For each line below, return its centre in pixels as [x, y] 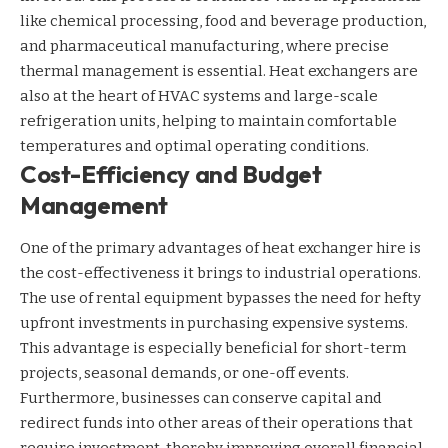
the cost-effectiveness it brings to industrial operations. [220, 273]
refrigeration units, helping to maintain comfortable [208, 120]
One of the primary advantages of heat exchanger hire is [220, 248]
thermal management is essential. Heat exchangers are [219, 70]
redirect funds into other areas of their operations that [216, 423]
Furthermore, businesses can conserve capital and [201, 398]
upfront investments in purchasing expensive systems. [214, 323]
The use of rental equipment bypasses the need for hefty [220, 298]
